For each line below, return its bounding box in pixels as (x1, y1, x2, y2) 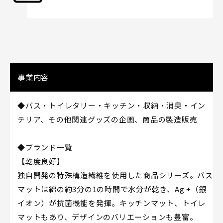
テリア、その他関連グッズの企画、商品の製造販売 (17, 113, 198, 124)
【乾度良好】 (17, 155, 65, 166)
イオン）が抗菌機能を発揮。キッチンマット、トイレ (17, 197, 206, 208)
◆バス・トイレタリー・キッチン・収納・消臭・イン (17, 100, 206, 111)
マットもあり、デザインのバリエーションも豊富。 (17, 211, 198, 222)
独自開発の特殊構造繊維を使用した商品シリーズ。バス (17, 169, 213, 180)
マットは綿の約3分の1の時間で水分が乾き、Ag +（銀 (17, 183, 207, 194)
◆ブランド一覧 (17, 141, 73, 152)
